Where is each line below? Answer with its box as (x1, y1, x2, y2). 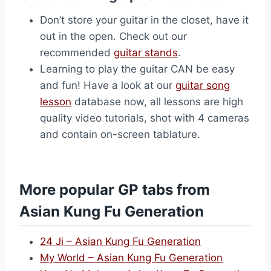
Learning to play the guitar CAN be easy (40, 63, 235, 75)
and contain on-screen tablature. (40, 128, 200, 140)
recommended (40, 47, 114, 59)
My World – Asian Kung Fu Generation (40, 252, 223, 264)
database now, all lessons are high (71, 96, 243, 108)
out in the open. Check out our (40, 30, 187, 42)
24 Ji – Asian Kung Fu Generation (40, 235, 201, 247)
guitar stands (114, 47, 178, 59)
